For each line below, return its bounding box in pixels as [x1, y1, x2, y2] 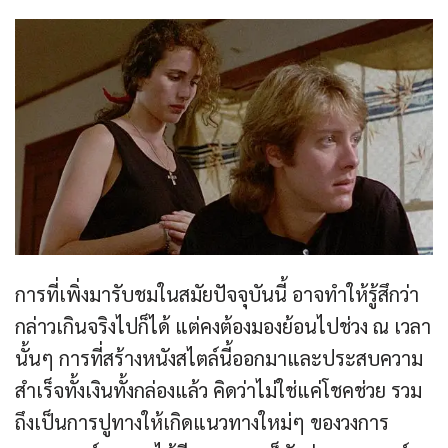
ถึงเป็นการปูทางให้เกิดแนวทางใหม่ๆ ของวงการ [15, 409, 389, 436]
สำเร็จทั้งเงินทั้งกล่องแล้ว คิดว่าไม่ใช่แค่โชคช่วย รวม [15, 377, 422, 404]
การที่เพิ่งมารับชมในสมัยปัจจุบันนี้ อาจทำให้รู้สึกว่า [15, 281, 419, 308]
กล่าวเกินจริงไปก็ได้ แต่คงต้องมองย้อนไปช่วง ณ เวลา [15, 313, 431, 340]
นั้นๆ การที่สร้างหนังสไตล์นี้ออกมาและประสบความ [15, 345, 423, 372]
